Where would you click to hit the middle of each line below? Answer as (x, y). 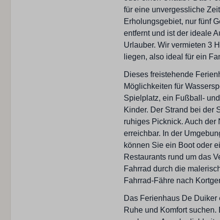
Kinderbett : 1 (158, 55)
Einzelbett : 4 (157, 44)
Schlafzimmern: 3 (165, 67)
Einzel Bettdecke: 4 (168, 32)
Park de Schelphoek (170, 116)
